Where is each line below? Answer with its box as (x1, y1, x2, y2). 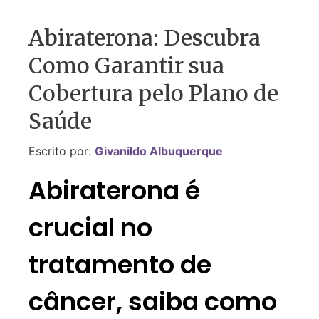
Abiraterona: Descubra (28, 24, 261, 52)
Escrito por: (28, 144, 95, 159)
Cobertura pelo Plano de (28, 80, 278, 108)
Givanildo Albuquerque (95, 144, 223, 159)
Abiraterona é (28, 172, 200, 208)
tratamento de (28, 246, 211, 282)
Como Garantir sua (28, 52, 224, 80)
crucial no (28, 209, 152, 245)
